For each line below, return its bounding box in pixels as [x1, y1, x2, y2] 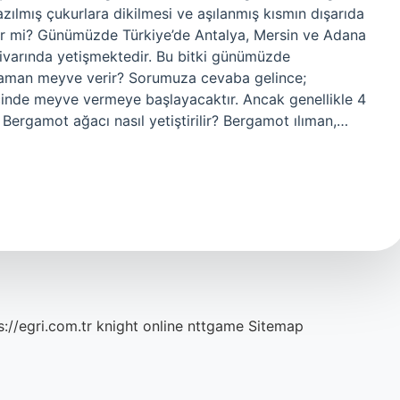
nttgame [187, 317, 244, 335]
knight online [96, 317, 183, 335]
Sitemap [248, 317, 304, 335]
